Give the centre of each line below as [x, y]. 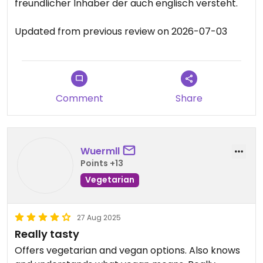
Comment [79, 98]
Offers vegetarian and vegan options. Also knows [127, 250]
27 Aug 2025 [99, 218]
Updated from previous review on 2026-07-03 [121, 31]
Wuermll [100, 151]
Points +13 [102, 163]
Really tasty [47, 234]
